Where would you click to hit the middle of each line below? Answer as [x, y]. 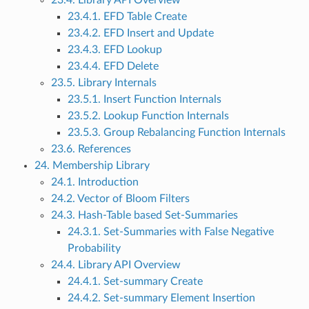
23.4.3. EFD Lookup [114, 50]
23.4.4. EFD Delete [113, 67]
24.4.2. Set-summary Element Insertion [161, 298]
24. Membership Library [92, 166]
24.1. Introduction [94, 182]
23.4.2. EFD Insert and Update [140, 33]
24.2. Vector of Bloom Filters [120, 199]
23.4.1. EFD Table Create [127, 17]
